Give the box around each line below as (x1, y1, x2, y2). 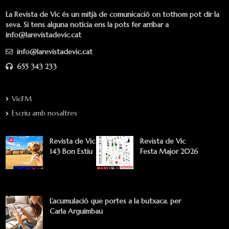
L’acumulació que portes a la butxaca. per (50, 196, 181, 206)
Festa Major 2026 (140, 147, 198, 156)
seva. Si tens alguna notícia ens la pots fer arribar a (6, 20, 169, 30)
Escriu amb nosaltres (12, 108, 77, 118)
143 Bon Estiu (50, 147, 93, 156)
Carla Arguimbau (50, 207, 103, 216)
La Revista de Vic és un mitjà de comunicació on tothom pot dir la (6, 10, 219, 19)
